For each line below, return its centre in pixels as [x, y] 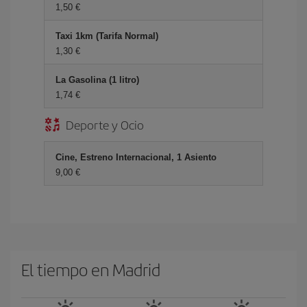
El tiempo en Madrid [91, 269]
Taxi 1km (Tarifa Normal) [107, 36]
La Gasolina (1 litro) [97, 80]
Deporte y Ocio [105, 124]
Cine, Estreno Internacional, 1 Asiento [136, 157]
